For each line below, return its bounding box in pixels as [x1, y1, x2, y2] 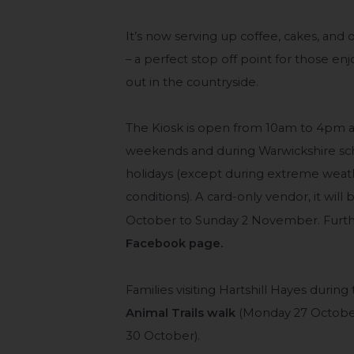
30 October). [126, 328, 201, 343]
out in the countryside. [126, 74, 259, 89]
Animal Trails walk [126, 305, 236, 320]
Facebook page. [126, 236, 224, 251]
